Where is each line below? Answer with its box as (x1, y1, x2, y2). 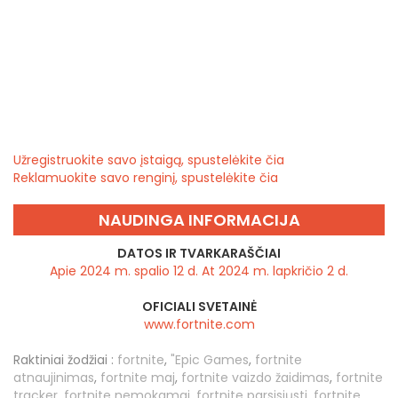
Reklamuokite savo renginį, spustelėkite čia (13, 168, 278, 187)
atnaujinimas (13, 368, 94, 386)
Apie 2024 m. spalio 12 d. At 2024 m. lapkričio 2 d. (50, 261, 348, 280)
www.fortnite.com (143, 314, 255, 333)
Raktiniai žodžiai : (13, 350, 114, 369)
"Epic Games (171, 350, 249, 369)
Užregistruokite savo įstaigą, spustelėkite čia (13, 150, 284, 169)
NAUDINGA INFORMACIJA (98, 208, 300, 231)
